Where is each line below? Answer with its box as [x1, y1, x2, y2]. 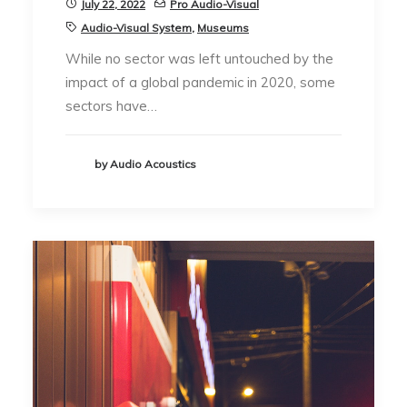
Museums [197, 20, 249, 35]
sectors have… [65, 96, 157, 114]
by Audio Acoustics [94, 157, 196, 172]
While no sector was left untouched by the [65, 49, 333, 67]
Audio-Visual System [81, 20, 192, 35]
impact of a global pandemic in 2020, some [65, 73, 335, 91]
